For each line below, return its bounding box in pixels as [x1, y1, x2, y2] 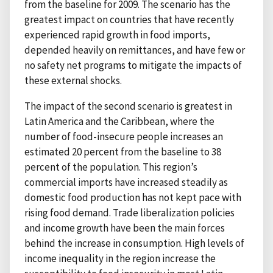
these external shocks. [24, 73, 122, 87]
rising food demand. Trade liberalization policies [24, 205, 235, 219]
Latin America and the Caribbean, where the [24, 114, 214, 128]
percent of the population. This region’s [24, 160, 197, 174]
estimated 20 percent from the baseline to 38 [24, 144, 221, 158]
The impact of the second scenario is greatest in [24, 99, 232, 113]
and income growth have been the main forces [24, 221, 225, 235]
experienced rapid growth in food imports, [24, 27, 210, 41]
